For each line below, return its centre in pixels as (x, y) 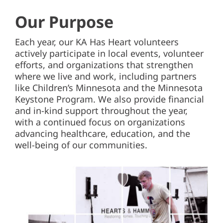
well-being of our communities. (81, 145)
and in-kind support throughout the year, (101, 111)
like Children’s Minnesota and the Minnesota (109, 88)
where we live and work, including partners (106, 76)
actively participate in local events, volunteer (109, 54)
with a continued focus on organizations (100, 122)
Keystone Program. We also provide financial (109, 99)
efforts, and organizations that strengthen (104, 65)
